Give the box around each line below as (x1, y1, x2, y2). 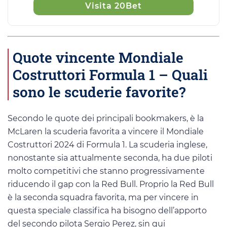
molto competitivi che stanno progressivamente (8, 166, 205, 176)
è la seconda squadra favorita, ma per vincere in (8, 193, 199, 203)
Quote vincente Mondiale (13, 48, 183, 67)
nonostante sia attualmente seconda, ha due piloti (8, 153, 212, 163)
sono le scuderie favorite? (13, 82, 185, 102)
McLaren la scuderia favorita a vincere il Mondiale (8, 127, 204, 137)
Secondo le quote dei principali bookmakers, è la (8, 113, 204, 124)
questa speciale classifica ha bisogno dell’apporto (8, 206, 207, 216)
